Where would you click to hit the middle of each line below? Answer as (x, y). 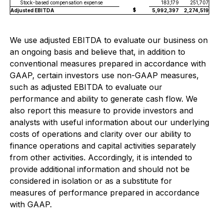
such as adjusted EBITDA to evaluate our (86, 87)
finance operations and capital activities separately (103, 146)
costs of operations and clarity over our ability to (100, 134)
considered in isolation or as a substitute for (91, 181)
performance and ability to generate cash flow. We (104, 99)
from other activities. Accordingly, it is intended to (101, 157)
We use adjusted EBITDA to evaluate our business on (109, 40)
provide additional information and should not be (100, 169)
